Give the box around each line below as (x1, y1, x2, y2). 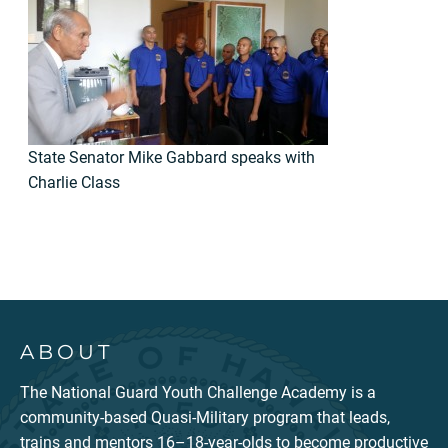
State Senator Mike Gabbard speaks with (28, 148, 315, 167)
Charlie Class (28, 173, 120, 192)
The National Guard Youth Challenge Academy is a (20, 383, 376, 402)
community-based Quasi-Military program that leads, (20, 408, 390, 427)
